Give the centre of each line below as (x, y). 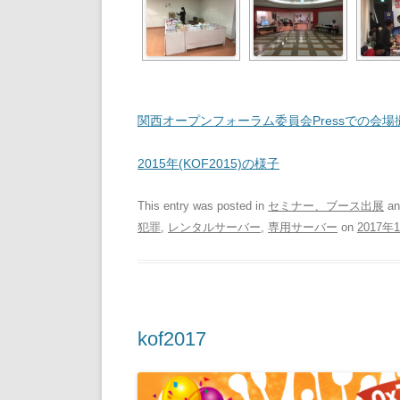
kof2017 (172, 339)
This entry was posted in (203, 206)
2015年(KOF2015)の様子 (208, 163)
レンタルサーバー (214, 227)
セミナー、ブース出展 (326, 206)
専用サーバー (303, 227)
